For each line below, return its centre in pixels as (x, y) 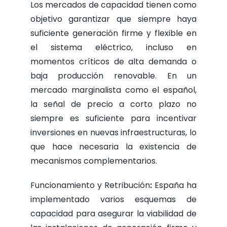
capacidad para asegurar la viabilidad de (113, 214)
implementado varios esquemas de (113, 200)
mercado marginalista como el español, (113, 90)
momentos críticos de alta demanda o (113, 62)
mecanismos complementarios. (93, 161)
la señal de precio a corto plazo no (113, 104)
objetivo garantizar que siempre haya (113, 19)
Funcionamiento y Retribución (90, 185)
